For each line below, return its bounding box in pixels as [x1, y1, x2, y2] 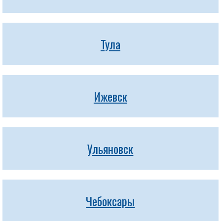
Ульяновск [87, 140, 134, 157]
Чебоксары [86, 192, 135, 210]
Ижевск [93, 87, 127, 105]
